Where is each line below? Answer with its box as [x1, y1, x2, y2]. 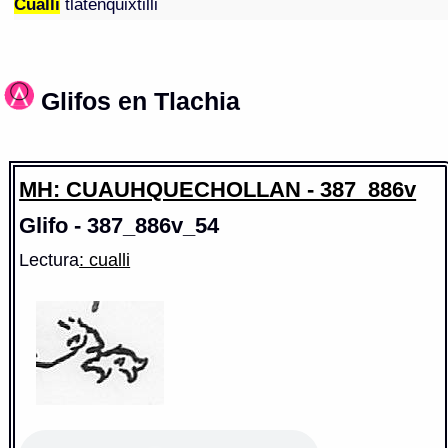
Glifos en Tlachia [41, 88, 241, 116]
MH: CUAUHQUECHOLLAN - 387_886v [19, 176, 417, 202]
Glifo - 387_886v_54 [19, 212, 220, 238]
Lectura [19, 248, 80, 270]
